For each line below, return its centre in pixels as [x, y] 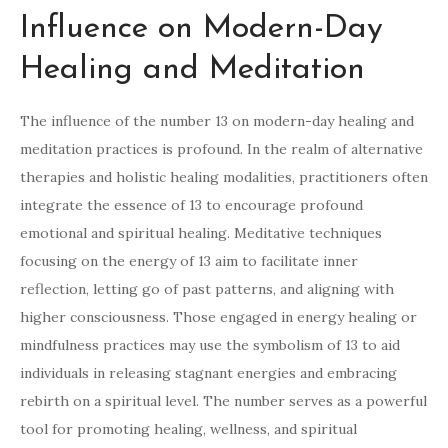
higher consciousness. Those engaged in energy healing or [218, 317]
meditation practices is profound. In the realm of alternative [221, 149]
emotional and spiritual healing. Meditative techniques [201, 233]
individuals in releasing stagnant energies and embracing [208, 373]
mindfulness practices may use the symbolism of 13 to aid [210, 345]
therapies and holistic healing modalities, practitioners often [224, 177]
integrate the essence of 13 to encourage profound [191, 205]
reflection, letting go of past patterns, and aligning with [207, 289]
